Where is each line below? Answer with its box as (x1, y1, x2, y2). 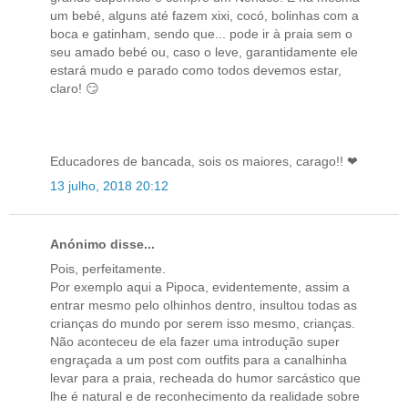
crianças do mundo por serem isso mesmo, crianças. (50, 316, 355, 331)
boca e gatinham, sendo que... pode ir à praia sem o (50, 25, 352, 41)
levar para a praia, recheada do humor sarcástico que (50, 371, 361, 386)
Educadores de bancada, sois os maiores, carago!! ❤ (50, 153, 358, 168)
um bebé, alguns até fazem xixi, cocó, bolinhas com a (50, 7, 359, 23)
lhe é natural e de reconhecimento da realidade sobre (50, 389, 360, 404)
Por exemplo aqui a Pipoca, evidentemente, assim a (50, 280, 350, 295)
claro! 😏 (50, 80, 99, 96)
